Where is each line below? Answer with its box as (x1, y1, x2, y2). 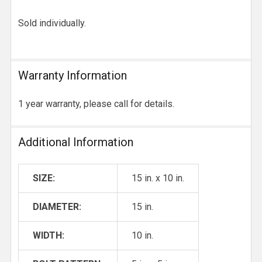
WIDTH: (33, 230, 64, 241)
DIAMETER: (33, 201, 81, 212)
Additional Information (18, 135, 133, 149)
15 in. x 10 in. (132, 173, 184, 184)
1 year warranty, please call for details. (18, 98, 174, 109)
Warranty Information (18, 68, 127, 82)
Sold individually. (18, 18, 86, 29)
